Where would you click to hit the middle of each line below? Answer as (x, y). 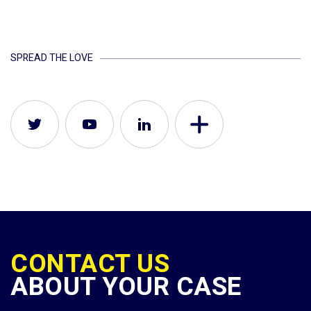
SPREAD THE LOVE (52, 58)
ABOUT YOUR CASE (126, 287)
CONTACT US (90, 264)
